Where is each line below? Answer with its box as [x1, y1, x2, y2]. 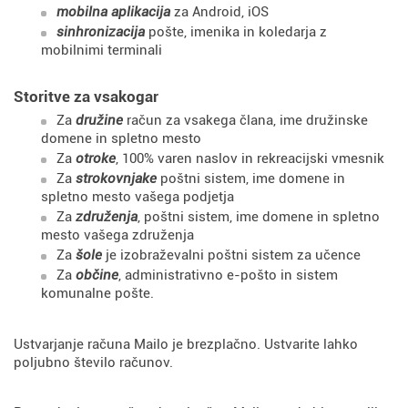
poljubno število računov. [14, 354, 173, 371]
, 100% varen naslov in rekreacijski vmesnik [116, 150, 384, 167]
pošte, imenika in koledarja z [145, 24, 327, 40]
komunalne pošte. [41, 285, 154, 301]
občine [76, 267, 118, 283]
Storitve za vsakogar [14, 87, 158, 106]
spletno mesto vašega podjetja [41, 189, 234, 205]
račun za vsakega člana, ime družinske [123, 112, 368, 128]
